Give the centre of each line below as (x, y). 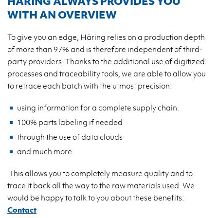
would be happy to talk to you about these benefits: (96, 197)
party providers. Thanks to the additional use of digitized (106, 61)
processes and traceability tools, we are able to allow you (107, 73)
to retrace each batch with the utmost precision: (90, 85)
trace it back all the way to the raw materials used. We (101, 185)
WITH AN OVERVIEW (62, 14)
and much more (45, 151)
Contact (22, 209)
